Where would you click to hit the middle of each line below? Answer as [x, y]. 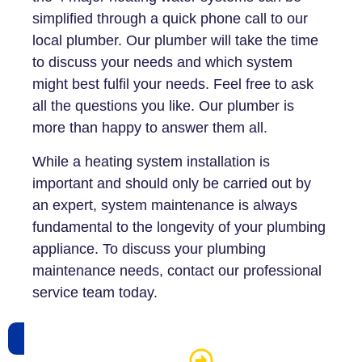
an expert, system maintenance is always [165, 205]
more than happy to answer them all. [150, 128]
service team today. [95, 292]
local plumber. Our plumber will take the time [175, 41]
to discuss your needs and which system [162, 63]
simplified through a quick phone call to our [170, 19]
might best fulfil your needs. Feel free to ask [173, 84]
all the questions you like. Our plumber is [163, 106]
